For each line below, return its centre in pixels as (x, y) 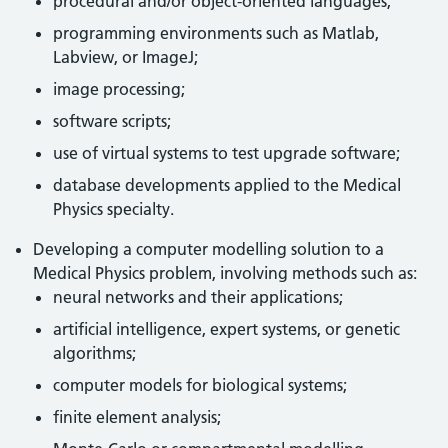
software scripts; (112, 121)
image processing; (119, 89)
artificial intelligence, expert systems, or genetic (227, 329)
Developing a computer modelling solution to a (209, 249)
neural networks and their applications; (198, 297)
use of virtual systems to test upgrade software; (227, 153)
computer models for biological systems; (200, 385)
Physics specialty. (114, 209)
